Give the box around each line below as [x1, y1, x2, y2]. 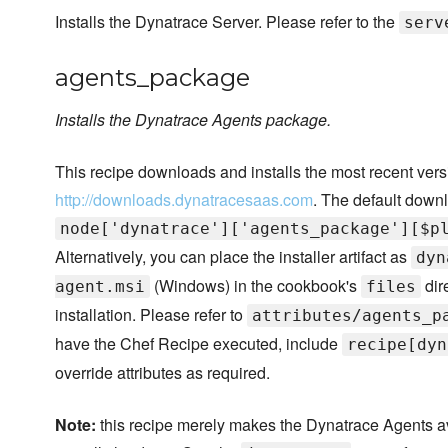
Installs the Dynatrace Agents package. [55, 108, 331, 132]
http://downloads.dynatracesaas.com [55, 188, 313, 212]
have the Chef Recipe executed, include [55, 332, 342, 356]
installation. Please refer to [55, 303, 247, 327]
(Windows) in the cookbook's [150, 274, 361, 298]
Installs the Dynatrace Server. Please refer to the [55, 10, 399, 34]
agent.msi [55, 277, 145, 297]
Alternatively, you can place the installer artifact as [55, 245, 411, 269]
